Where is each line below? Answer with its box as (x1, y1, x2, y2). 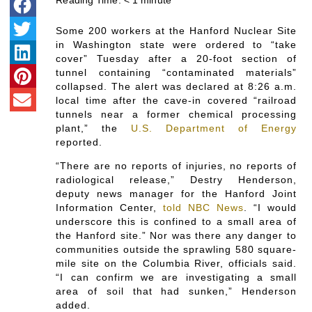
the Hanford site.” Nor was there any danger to (56, 230, 297, 242)
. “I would (244, 202, 297, 214)
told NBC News (163, 202, 244, 214)
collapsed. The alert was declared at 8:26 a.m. (56, 81, 297, 93)
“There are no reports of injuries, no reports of (56, 160, 297, 172)
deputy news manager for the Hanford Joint (56, 188, 297, 200)
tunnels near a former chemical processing (56, 109, 297, 120)
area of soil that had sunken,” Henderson (56, 286, 297, 297)
